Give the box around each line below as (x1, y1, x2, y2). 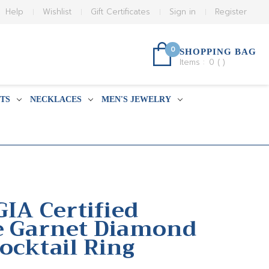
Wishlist (43, 6, 72, 17)
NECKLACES (29, 95, 82, 104)
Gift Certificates (91, 6, 151, 17)
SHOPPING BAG (180, 47, 256, 56)
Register (215, 6, 247, 17)
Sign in (169, 6, 196, 17)
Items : (180, 56, 207, 68)
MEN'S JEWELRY (101, 95, 171, 104)
